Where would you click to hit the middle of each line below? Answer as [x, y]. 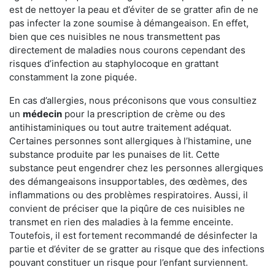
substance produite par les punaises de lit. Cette [114, 155]
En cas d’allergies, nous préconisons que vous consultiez [133, 101]
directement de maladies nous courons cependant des [127, 50]
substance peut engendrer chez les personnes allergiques [136, 168]
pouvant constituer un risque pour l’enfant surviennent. [129, 263]
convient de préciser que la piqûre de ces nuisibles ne [127, 209]
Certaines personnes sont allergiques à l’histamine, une [130, 141]
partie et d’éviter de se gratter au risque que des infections [137, 249]
